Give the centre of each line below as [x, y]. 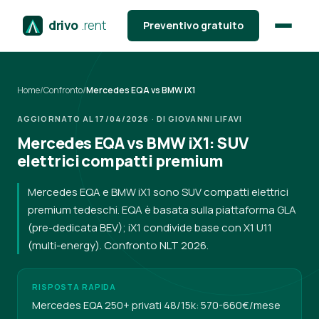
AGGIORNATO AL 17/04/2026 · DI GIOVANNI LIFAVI [130, 119]
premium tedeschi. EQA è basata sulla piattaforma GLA [162, 210]
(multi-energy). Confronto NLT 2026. [118, 245]
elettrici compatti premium [120, 161]
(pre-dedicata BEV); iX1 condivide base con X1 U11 [150, 228]
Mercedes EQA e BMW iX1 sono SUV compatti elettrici [158, 192]
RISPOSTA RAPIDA [74, 287]
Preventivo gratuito [193, 25]
